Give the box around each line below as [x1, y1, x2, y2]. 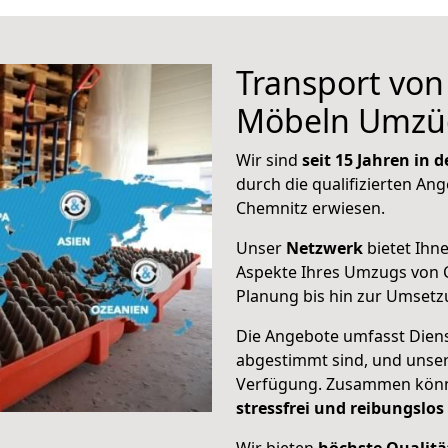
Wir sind [236, 149, 302, 171]
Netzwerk [286, 237, 363, 259]
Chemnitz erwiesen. [236, 197, 385, 219]
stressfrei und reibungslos [236, 397, 444, 419]
